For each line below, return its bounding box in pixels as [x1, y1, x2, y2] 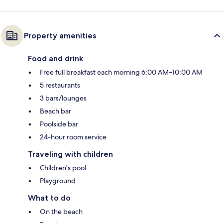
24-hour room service [40, 132, 107, 142]
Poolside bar [40, 119, 78, 129]
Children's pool [40, 163, 86, 173]
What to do [28, 193, 71, 203]
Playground [40, 176, 76, 186]
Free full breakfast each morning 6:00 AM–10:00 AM [40, 68, 203, 77]
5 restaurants [40, 81, 80, 90]
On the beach [40, 207, 83, 217]
